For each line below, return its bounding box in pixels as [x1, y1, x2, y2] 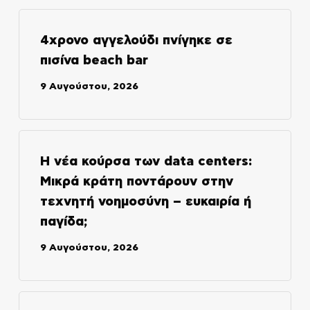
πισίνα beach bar [39, 53, 148, 67]
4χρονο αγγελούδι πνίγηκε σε [39, 33, 232, 47]
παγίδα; [39, 215, 87, 228]
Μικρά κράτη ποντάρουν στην [39, 174, 233, 188]
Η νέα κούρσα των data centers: [39, 154, 252, 168]
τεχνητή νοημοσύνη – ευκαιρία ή [39, 194, 251, 208]
